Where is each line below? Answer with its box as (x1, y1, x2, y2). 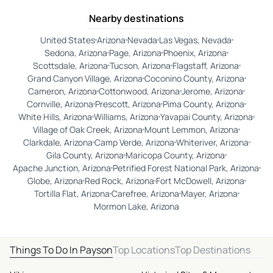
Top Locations (113, 243, 175, 257)
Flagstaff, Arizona (172, 60, 239, 72)
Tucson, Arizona (109, 60, 171, 72)
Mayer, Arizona (180, 188, 238, 200)
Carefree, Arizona (111, 188, 179, 200)
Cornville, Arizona (27, 98, 93, 110)
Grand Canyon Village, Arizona (27, 73, 143, 85)
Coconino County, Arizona (144, 73, 244, 85)
